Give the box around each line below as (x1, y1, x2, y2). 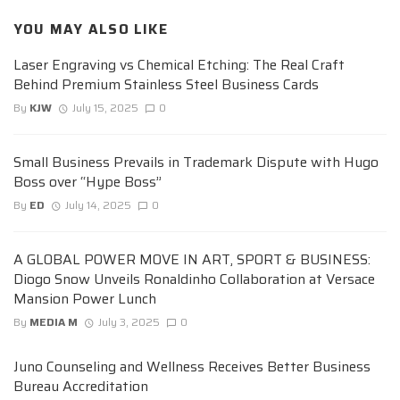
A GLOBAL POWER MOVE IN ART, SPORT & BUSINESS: (13, 248, 371, 271)
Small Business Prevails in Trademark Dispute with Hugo (13, 150, 379, 173)
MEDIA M (29, 313, 78, 331)
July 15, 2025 (71, 98, 138, 116)
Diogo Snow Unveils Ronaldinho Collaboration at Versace (13, 268, 375, 291)
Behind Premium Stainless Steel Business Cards (13, 72, 319, 96)
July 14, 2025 (64, 196, 131, 214)
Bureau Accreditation (13, 375, 148, 398)
